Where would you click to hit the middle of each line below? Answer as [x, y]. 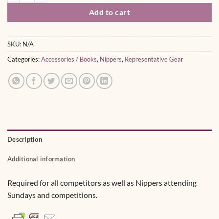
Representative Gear [154, 59]
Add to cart [109, 12]
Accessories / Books [69, 59]
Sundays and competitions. [52, 195]
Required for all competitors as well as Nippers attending [102, 183]
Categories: [24, 59]
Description [25, 140]
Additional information [41, 159]
